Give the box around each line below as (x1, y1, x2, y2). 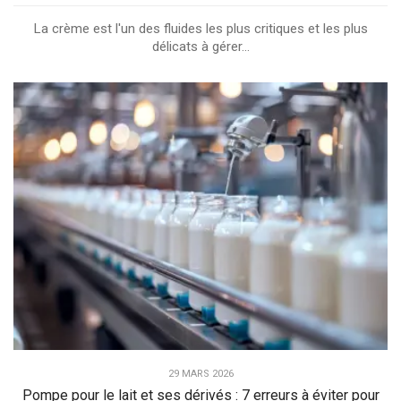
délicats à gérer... (151, 38, 250, 55)
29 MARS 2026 (167, 367, 234, 380)
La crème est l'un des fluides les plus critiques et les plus (33, 21, 368, 38)
